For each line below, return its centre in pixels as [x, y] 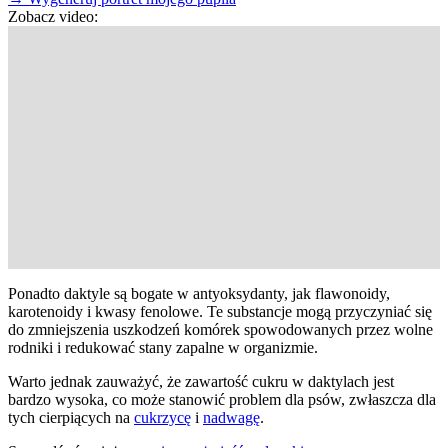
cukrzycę [162, 417]
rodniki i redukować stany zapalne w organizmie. [163, 347]
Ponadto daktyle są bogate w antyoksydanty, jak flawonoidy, [199, 293]
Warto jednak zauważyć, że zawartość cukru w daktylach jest [201, 381]
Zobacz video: [53, 16]
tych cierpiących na [71, 417]
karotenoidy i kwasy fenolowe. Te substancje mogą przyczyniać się [220, 311]
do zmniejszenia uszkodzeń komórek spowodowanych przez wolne [220, 329]
